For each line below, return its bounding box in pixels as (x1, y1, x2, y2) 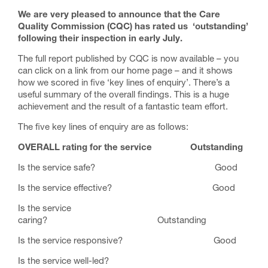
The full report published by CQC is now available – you (18, 55, 239, 64)
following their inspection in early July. (18, 35, 182, 44)
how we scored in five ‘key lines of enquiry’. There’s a (18, 79, 230, 88)
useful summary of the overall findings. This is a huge (18, 91, 229, 100)
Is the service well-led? (18, 257, 209, 266)
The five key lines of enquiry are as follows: (18, 123, 188, 132)
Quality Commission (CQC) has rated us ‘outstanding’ (18, 23, 248, 32)
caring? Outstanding (18, 217, 206, 226)
